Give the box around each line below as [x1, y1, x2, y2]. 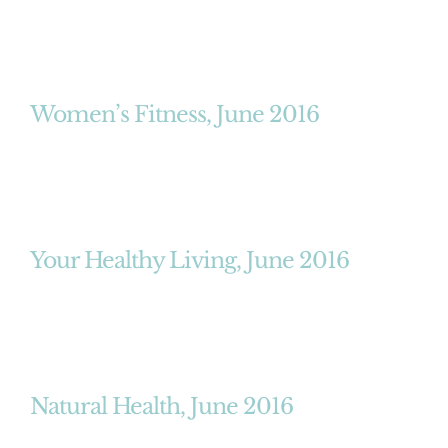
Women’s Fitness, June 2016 [30, 100, 319, 128]
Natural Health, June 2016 [30, 392, 293, 420]
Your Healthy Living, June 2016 [30, 246, 349, 274]
